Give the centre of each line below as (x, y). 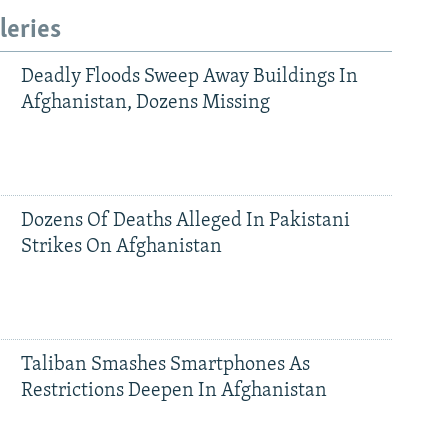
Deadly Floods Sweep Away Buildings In (189, 77)
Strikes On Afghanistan (121, 247)
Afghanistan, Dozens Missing (145, 103)
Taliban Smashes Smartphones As (165, 365)
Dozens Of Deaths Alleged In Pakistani (185, 221)
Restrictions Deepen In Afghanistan (173, 391)
